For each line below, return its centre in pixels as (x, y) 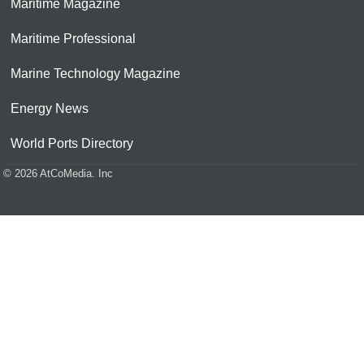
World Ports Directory (72, 144)
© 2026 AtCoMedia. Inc (58, 174)
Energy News (50, 109)
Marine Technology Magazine (95, 74)
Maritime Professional (73, 39)
